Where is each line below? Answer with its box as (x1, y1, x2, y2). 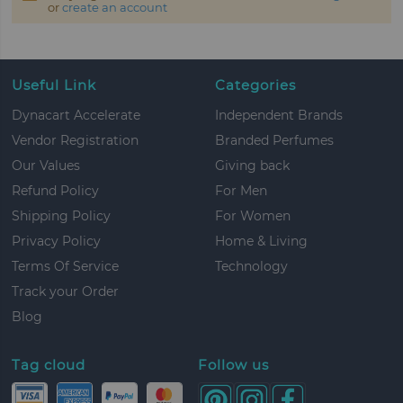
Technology (214, 257, 288, 274)
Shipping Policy (12, 207, 112, 224)
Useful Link (12, 76, 97, 94)
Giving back (214, 157, 290, 174)
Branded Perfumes (214, 131, 334, 148)
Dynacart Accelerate (12, 106, 141, 123)
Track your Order (12, 282, 120, 300)
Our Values (12, 157, 81, 174)
